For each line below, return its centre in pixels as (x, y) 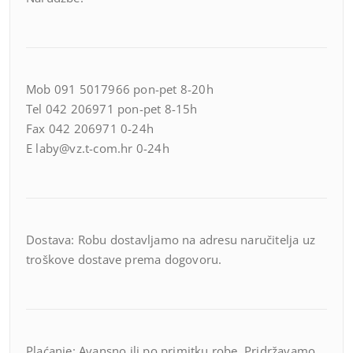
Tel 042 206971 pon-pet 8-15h (112, 109)
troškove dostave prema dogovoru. (124, 259)
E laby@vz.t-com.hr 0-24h (98, 148)
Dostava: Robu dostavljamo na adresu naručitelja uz (171, 240)
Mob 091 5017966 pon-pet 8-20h (120, 89)
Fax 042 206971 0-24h (90, 128)
